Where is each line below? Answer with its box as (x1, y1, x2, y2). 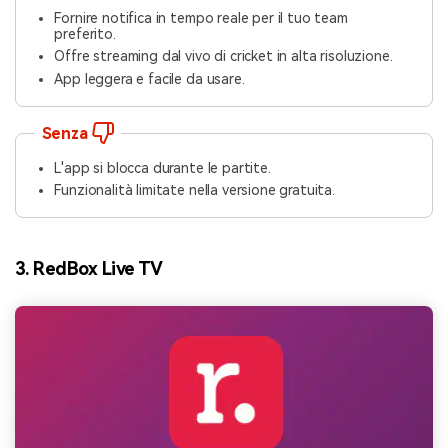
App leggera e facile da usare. (54, 70, 245, 87)
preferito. (54, 25, 116, 42)
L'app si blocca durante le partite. (54, 159, 271, 176)
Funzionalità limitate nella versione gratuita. (54, 182, 335, 199)
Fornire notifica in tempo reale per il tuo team (54, 9, 348, 26)
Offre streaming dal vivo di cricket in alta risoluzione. (54, 48, 393, 65)
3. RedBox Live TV (15, 257, 163, 279)
